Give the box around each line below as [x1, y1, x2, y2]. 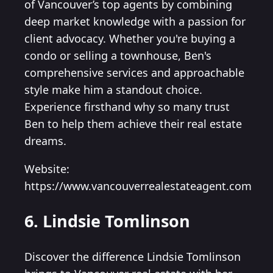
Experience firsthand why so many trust [24, 99, 230, 115]
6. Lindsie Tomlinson [24, 210, 190, 233]
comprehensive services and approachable [24, 65, 244, 80]
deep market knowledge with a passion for [24, 14, 246, 29]
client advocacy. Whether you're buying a [24, 31, 235, 46]
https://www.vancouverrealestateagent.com [24, 179, 252, 194]
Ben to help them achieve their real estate [24, 116, 242, 132]
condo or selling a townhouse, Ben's [24, 48, 211, 63]
